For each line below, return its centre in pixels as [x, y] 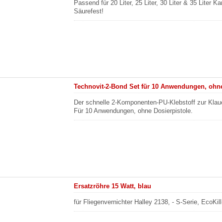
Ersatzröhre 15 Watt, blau [113, 186]
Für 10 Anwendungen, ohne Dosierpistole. [134, 111]
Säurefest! [89, 11]
